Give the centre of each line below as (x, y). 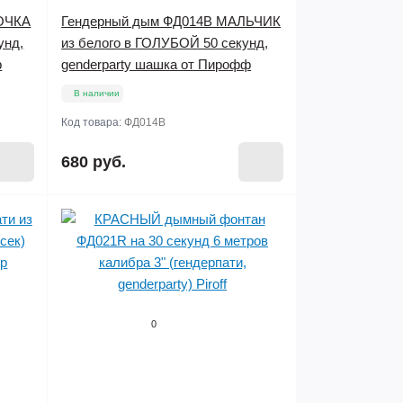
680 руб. (94, 162)
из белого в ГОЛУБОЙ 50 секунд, (165, 43)
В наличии (97, 93)
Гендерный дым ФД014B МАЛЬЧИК (171, 21)
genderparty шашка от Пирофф (157, 64)
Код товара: (93, 122)
